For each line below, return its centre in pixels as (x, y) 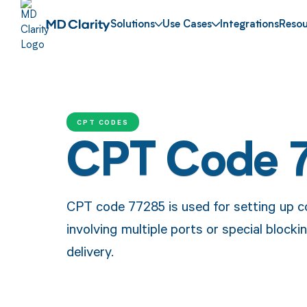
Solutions (132, 25)
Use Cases (187, 25)
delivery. (90, 251)
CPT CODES (103, 122)
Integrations (250, 25)
